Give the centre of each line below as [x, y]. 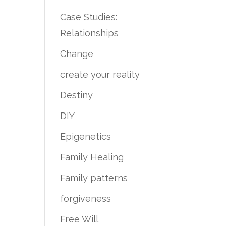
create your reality [100, 74]
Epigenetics [86, 136]
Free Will [79, 219]
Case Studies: [89, 17]
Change [77, 54]
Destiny [77, 95]
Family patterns [94, 178]
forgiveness [86, 199]
